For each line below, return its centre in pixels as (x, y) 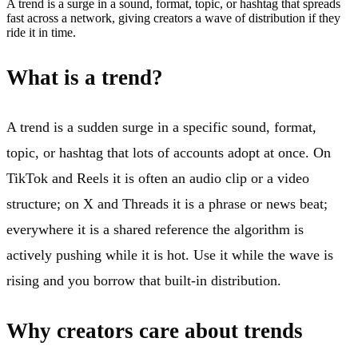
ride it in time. (41, 33)
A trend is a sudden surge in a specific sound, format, (161, 127)
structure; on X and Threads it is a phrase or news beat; (167, 204)
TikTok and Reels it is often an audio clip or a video (158, 179)
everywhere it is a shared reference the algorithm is (155, 230)
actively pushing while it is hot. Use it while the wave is (170, 255)
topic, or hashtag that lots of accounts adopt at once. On (169, 153)
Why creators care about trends (155, 330)
